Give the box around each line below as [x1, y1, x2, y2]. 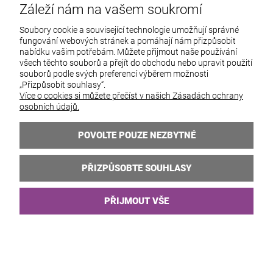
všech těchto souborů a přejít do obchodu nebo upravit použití [19, 58, 252, 68]
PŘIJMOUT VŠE [104, 196, 169, 207]
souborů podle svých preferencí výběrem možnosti [19, 69, 208, 79]
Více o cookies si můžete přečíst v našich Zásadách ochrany [19, 91, 243, 101]
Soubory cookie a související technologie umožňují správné [19, 25, 239, 35]
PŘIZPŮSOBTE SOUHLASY [82, 163, 191, 174]
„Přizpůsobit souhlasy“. [19, 80, 105, 90]
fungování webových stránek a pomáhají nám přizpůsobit [19, 36, 236, 46]
